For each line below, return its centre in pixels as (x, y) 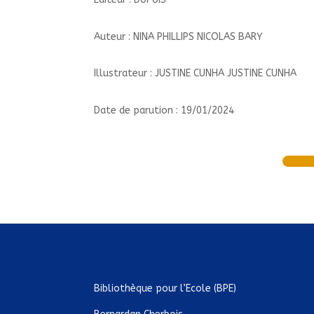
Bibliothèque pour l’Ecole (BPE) (165, 288)
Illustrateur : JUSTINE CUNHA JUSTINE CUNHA (196, 74)
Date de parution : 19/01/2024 (164, 110)
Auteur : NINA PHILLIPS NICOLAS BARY (179, 36)
